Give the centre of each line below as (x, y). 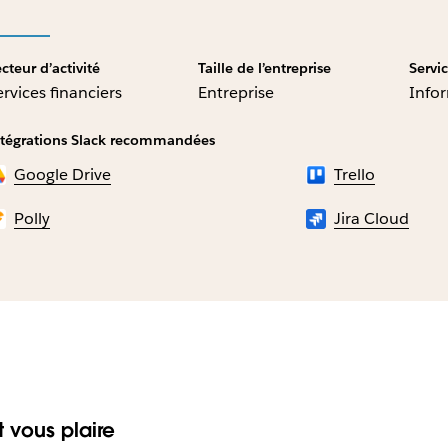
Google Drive (63, 175)
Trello (355, 175)
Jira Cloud (372, 219)
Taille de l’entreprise (264, 68)
